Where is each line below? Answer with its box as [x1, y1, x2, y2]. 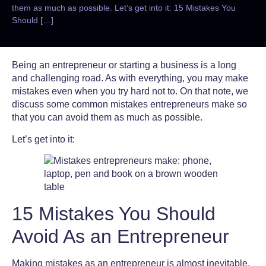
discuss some [12, 99, 72, 110]
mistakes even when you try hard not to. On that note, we [12, 86, 248, 97]
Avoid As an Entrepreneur [12, 225, 235, 247]
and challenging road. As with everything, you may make [12, 73, 248, 84]
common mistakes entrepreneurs [72, 99, 209, 110]
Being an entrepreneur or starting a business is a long [12, 60, 236, 71]
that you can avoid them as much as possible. [12, 112, 205, 123]
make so [209, 99, 247, 110]
